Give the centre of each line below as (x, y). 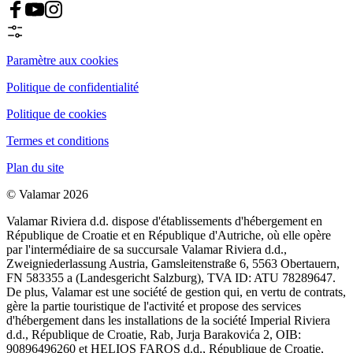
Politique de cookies (56, 114)
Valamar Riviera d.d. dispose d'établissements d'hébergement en (164, 221)
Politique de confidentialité (72, 87)
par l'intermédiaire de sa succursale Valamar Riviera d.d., (147, 250)
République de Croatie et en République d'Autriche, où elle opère (169, 236)
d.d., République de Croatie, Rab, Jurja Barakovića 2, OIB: (154, 335)
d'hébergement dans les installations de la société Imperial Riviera (168, 321)
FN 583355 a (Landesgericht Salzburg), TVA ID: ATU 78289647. (171, 278)
